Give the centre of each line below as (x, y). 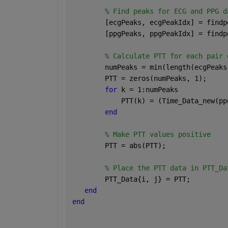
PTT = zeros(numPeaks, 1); (139, 79)
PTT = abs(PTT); (119, 146)
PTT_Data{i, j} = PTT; (131, 179)
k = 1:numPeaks (149, 90)
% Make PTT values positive (158, 135)
